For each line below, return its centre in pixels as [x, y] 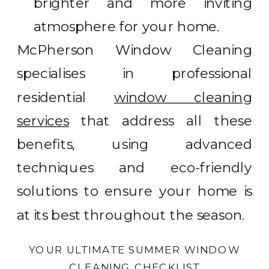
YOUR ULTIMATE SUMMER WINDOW [134, 249]
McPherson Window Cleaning [135, 50]
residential [65, 97]
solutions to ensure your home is [135, 191]
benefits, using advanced [135, 144]
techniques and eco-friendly [135, 168]
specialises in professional [135, 74]
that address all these [161, 121]
